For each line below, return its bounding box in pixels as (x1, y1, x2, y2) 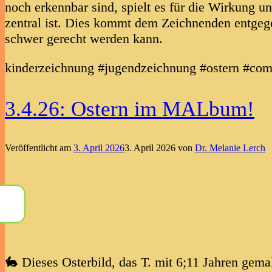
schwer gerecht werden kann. (5, 31, 163, 47)
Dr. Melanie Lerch (195, 143, 265, 154)
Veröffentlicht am (5, 143, 73, 154)
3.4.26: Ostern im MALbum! (5, 97, 254, 121)
